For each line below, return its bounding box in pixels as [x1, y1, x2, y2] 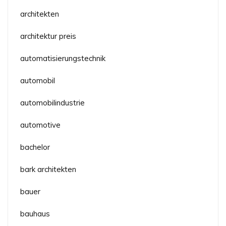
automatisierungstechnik [20, 53, 105, 64]
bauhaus [20, 209, 50, 219]
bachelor [20, 142, 50, 152]
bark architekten [20, 164, 76, 175]
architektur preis [20, 31, 76, 41]
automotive [20, 120, 61, 130]
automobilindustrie [20, 98, 85, 108]
